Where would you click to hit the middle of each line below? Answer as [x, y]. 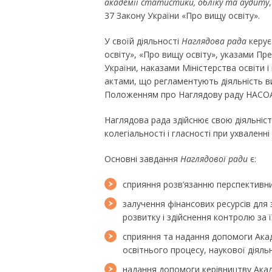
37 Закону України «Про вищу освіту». [182, 15]
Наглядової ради [214, 159]
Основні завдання [142, 159]
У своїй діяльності [143, 41]
